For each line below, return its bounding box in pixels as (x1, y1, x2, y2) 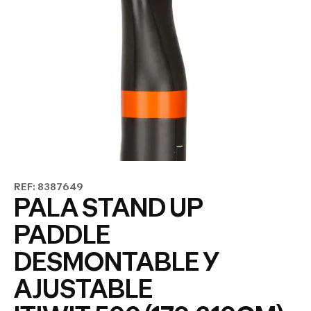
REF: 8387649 (14, 180, 83, 192)
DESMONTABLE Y (14, 246, 219, 277)
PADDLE (14, 219, 110, 250)
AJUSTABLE (14, 274, 153, 304)
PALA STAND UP (14, 192, 203, 223)
